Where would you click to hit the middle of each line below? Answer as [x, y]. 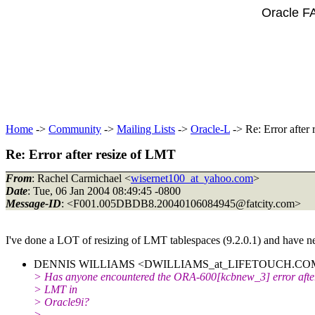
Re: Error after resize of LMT [91, 154]
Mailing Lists [146, 129]
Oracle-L [210, 129]
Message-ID [33, 203]
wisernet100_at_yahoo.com [192, 178]
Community [75, 129]
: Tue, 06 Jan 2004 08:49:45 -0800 [104, 191]
